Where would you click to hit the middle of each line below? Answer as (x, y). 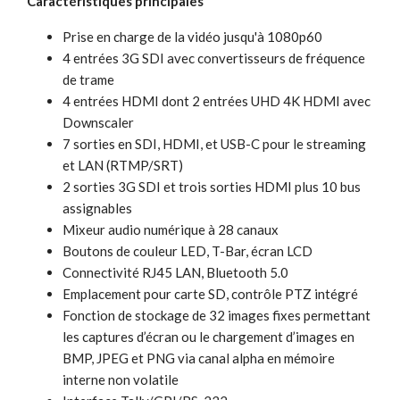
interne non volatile (121, 379)
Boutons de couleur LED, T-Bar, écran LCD (187, 250)
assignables (97, 208)
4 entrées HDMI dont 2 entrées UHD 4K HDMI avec (217, 100)
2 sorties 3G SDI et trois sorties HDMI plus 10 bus (212, 186)
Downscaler (98, 122)
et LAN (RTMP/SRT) (123, 165)
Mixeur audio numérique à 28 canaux (171, 229)
